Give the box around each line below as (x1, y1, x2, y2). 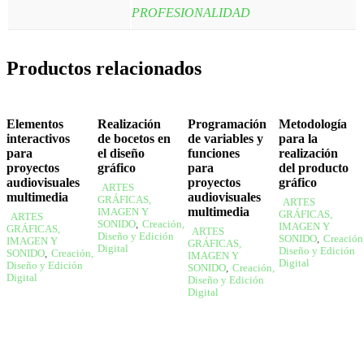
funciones (188, 145, 240, 160)
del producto (278, 160, 349, 175)
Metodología (278, 116, 347, 131)
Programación (188, 116, 267, 131)
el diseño (97, 145, 145, 160)
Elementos (6, 116, 63, 131)
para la (278, 131, 318, 145)
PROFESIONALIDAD (132, 5, 250, 19)
